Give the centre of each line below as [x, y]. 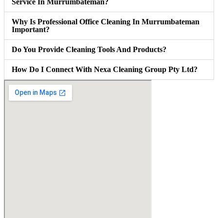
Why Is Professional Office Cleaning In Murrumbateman [106, 21]
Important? [31, 29]
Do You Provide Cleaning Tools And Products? [89, 49]
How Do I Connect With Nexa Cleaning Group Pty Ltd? [105, 69]
